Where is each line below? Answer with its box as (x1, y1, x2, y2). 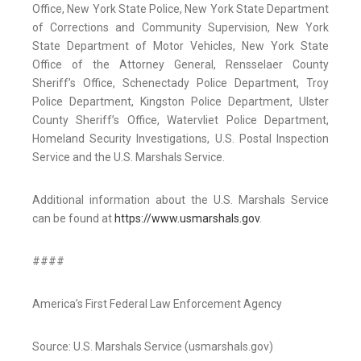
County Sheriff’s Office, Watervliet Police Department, (32, 114, 329, 127)
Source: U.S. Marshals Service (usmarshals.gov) (32, 340, 273, 354)
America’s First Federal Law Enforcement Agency (32, 297, 282, 311)
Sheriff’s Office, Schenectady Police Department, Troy (32, 77, 329, 90)
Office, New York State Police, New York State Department (32, 2, 329, 16)
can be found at (32, 212, 114, 226)
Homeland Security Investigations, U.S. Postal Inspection (32, 132, 329, 146)
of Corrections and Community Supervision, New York (32, 21, 329, 35)
